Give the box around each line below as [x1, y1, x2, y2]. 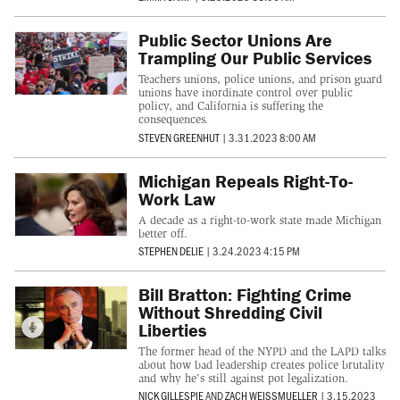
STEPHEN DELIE [137, 244, 204, 259]
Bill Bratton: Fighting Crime [137, 283, 352, 306]
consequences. [137, 112, 208, 127]
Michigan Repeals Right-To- [137, 169, 353, 192]
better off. [137, 226, 187, 240]
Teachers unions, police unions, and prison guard [137, 72, 382, 87]
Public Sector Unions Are [137, 29, 332, 52]
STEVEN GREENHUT [137, 129, 220, 145]
